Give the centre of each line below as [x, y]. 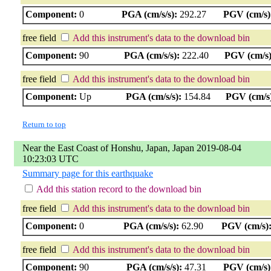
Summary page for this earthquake [88, 173]
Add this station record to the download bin [119, 189]
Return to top [44, 124]
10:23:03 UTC [51, 158]
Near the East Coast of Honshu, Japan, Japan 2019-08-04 [132, 148]
